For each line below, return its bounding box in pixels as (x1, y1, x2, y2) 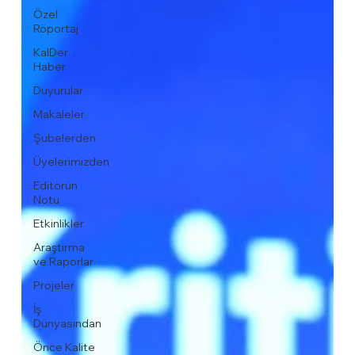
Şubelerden (32, 131, 96, 146)
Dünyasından (32, 316, 101, 331)
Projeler (32, 278, 74, 293)
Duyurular (32, 83, 83, 98)
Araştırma (32, 240, 85, 255)
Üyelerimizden (32, 155, 109, 170)
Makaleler (32, 107, 85, 122)
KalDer (32, 45, 68, 60)
